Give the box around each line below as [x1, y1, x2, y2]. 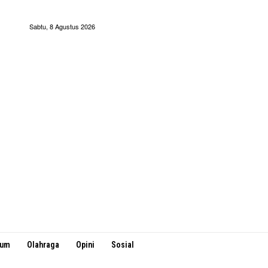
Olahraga [26, 240, 59, 249]
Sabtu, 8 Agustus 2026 [29, 21, 96, 31]
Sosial [111, 240, 134, 249]
